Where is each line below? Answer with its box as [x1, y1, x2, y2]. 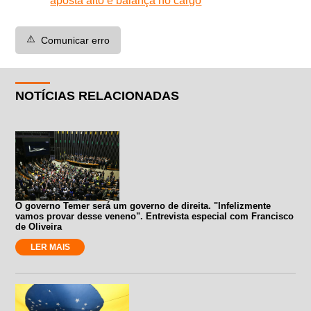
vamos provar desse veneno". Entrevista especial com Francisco [15, 210, 294, 221]
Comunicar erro [41, 34, 110, 46]
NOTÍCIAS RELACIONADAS [15, 88, 180, 103]
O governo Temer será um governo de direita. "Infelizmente [15, 200, 271, 211]
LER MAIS [30, 242, 70, 252]
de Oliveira [15, 221, 62, 232]
